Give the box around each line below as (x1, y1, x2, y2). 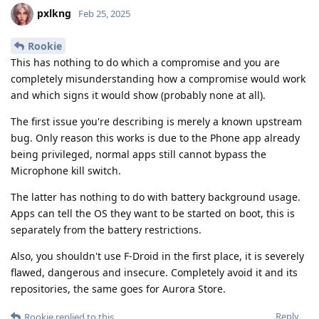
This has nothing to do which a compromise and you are (11, 55, 280, 69)
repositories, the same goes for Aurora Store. (11, 281, 226, 296)
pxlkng (37, 6, 71, 20)
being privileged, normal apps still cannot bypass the (11, 147, 266, 161)
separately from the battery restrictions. (11, 222, 202, 236)
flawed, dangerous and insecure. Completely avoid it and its (11, 265, 298, 279)
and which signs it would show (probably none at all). (11, 88, 266, 102)
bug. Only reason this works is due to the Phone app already (11, 130, 300, 145)
